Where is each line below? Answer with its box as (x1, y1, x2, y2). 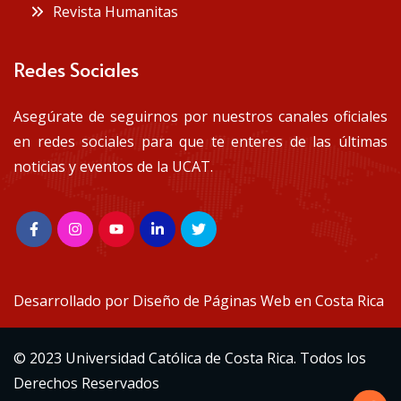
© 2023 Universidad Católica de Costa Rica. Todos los (13, 347, 366, 368)
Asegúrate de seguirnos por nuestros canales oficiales (13, 106, 388, 126)
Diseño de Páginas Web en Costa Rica (132, 290, 384, 311)
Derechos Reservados (13, 372, 159, 393)
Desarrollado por (13, 290, 132, 311)
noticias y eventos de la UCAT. (13, 156, 213, 176)
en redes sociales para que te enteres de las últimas (13, 131, 388, 151)
